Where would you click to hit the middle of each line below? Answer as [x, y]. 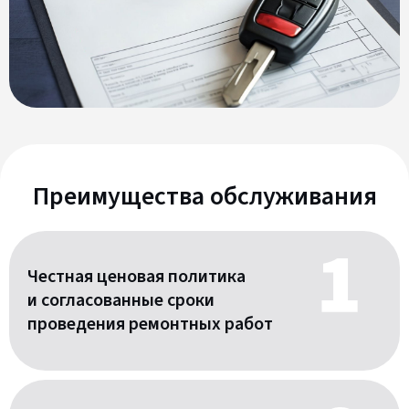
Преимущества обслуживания [204, 196]
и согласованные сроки [121, 301]
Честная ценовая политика [136, 277]
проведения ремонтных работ [150, 325]
